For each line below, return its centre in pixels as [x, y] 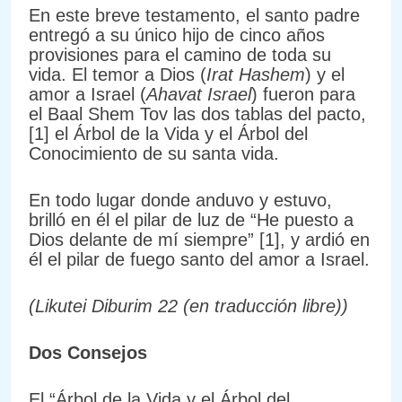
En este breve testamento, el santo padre [194, 15]
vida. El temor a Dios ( [118, 74]
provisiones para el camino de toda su [180, 54]
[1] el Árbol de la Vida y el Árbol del [168, 133]
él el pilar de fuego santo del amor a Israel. [199, 259]
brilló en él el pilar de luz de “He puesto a [191, 219]
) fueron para [303, 94]
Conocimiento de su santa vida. [154, 153]
